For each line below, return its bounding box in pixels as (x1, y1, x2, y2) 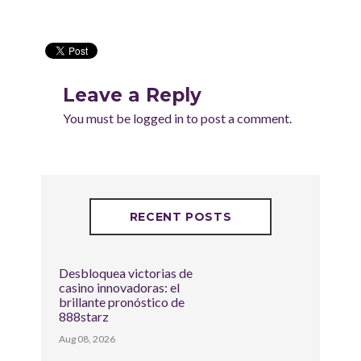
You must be (62, 110, 133, 126)
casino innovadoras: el (59, 279, 180, 295)
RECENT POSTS (129, 209, 232, 224)
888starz (59, 308, 110, 324)
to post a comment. (183, 110, 292, 126)
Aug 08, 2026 (59, 332, 116, 345)
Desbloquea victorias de (59, 264, 193, 280)
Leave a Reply (62, 83, 201, 106)
